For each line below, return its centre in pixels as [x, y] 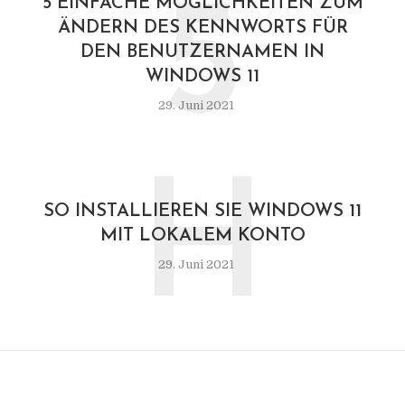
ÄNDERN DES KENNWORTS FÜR [202, 28]
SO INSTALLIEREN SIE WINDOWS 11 [202, 212]
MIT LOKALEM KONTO [202, 236]
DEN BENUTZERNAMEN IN [202, 52]
